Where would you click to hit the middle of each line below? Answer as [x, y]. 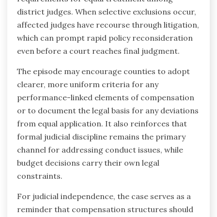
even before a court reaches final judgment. [98, 51]
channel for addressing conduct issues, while [100, 150]
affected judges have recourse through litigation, [108, 25]
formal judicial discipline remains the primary [101, 137]
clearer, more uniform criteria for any [88, 85]
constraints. [40, 176]
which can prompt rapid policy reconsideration [105, 38]
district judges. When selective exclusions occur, [107, 12]
